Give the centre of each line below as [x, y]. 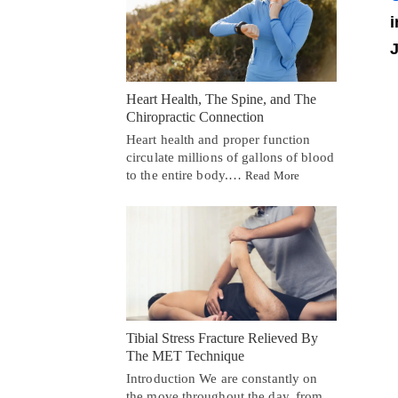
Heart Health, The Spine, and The [221, 99]
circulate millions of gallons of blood [230, 158]
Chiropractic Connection [195, 117]
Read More [273, 176]
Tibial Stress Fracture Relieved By [222, 338]
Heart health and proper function [219, 140]
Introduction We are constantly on [222, 378]
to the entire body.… [186, 175]
